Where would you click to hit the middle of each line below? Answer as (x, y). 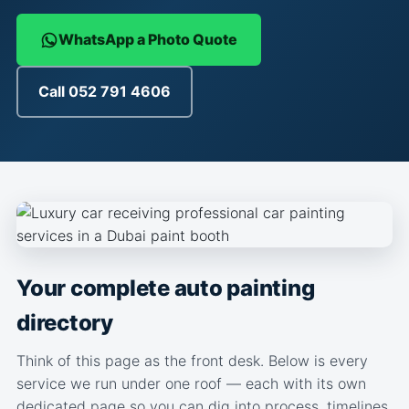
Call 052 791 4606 (105, 91)
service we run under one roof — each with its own (191, 383)
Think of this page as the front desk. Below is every (192, 361)
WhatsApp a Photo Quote (148, 39)
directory (65, 323)
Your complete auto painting (166, 288)
